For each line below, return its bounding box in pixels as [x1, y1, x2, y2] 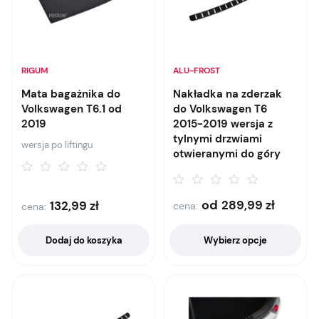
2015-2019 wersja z [173, 117, 273, 131]
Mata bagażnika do [21, 87, 120, 101]
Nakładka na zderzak [173, 87, 282, 101]
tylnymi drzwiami [173, 132, 262, 146]
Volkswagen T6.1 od [21, 102, 122, 116]
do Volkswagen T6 [173, 102, 268, 116]
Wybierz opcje [204, 234, 267, 246]
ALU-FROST [173, 65, 220, 76]
